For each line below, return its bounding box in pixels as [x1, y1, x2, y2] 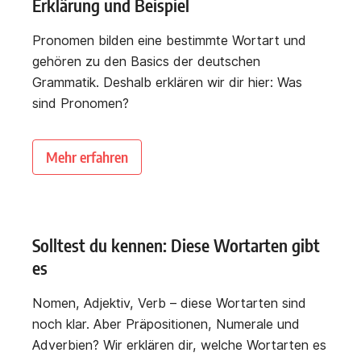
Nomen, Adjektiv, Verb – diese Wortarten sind [32, 295, 306, 312]
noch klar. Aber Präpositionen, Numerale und [32, 316, 300, 333]
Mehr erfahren [46, 147, 128, 167]
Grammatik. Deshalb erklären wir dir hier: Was [32, 74, 302, 91]
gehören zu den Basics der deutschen [32, 53, 260, 70]
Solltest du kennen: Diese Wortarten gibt [32, 234, 320, 257]
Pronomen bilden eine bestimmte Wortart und [32, 32, 306, 49]
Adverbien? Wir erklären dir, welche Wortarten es [32, 337, 326, 354]
